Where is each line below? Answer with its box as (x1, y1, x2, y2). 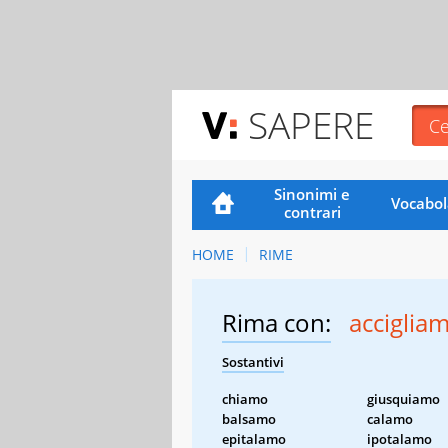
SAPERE (248, 99, 374, 150)
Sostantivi (222, 352, 284, 371)
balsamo (222, 409, 276, 428)
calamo (367, 409, 413, 428)
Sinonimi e (274, 183, 351, 204)
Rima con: (222, 305, 331, 339)
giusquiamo (367, 389, 440, 408)
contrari (283, 201, 341, 222)
